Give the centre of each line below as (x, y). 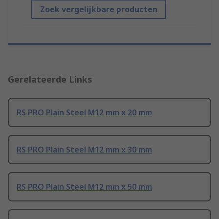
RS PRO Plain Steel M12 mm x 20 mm (84, 113)
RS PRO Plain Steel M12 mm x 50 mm (84, 187)
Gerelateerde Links (50, 79)
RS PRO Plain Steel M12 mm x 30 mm (84, 150)
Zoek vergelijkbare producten (99, 10)
